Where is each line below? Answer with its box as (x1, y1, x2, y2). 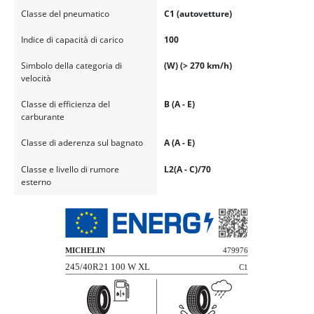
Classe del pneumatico (20, 7, 109, 20)
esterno (20, 175, 51, 188)
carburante (20, 111, 64, 123)
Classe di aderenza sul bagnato (20, 137, 143, 149)
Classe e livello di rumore (20, 163, 119, 175)
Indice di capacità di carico (20, 33, 123, 46)
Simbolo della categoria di (20, 59, 122, 71)
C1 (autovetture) (163, 7, 232, 20)
